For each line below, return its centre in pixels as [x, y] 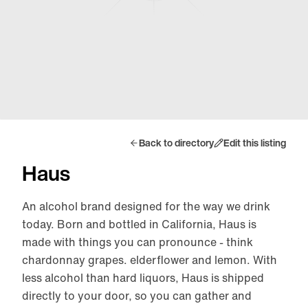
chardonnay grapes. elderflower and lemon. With [150, 260]
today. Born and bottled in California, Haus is [139, 224]
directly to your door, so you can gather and [137, 296]
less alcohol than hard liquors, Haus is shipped [143, 278]
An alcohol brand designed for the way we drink [146, 206]
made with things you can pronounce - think [137, 242]
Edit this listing [255, 143]
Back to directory [176, 143]
